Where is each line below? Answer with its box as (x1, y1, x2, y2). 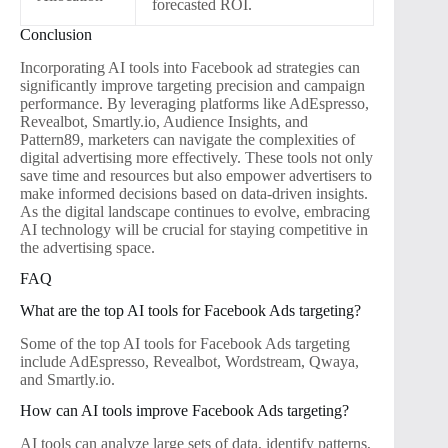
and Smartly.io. (20, 371, 115, 389)
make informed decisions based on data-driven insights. (20, 184, 368, 202)
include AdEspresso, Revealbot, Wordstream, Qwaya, (20, 353, 359, 371)
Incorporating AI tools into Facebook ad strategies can (20, 58, 360, 76)
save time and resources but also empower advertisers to (20, 166, 372, 184)
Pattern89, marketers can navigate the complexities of (20, 130, 355, 148)
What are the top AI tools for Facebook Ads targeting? (20, 302, 361, 320)
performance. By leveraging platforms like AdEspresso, (20, 94, 369, 112)
